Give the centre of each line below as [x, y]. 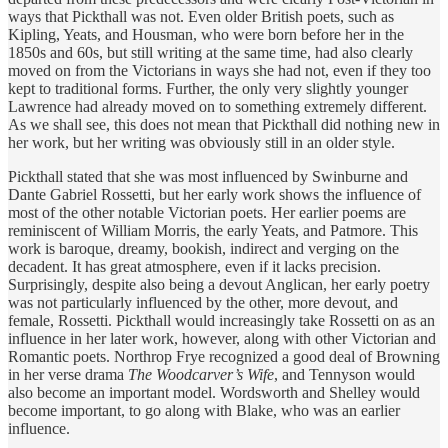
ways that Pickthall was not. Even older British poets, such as [201, 16]
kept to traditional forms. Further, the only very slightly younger [208, 88]
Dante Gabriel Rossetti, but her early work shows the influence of [214, 194]
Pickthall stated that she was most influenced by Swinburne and [208, 176]
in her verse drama [68, 374]
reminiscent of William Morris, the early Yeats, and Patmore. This [213, 230]
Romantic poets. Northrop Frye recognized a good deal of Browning [224, 356]
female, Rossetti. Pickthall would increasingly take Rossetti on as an [221, 320]
